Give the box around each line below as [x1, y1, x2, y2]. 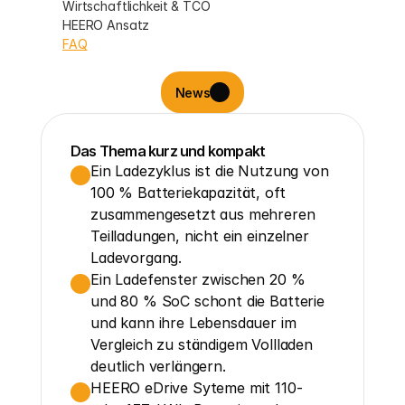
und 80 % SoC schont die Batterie [90, 292, 325, 310]
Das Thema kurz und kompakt [71, 142, 266, 160]
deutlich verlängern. [90, 357, 226, 375]
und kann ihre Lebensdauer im [90, 314, 297, 332]
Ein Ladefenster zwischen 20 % [90, 270, 306, 288]
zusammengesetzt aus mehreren [90, 205, 316, 223]
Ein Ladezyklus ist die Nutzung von [90, 162, 329, 180]
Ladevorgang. [90, 249, 183, 267]
